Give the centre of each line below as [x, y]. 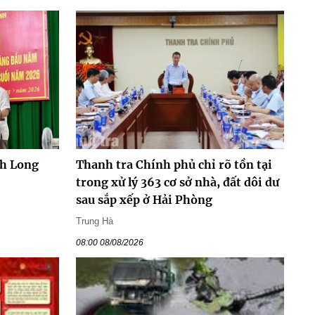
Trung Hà [94, 221]
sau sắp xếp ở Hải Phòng [144, 199]
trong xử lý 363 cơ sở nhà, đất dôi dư [177, 182]
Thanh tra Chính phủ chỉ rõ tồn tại [174, 164]
